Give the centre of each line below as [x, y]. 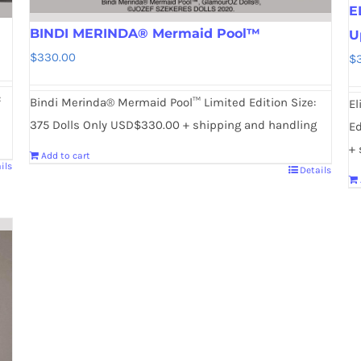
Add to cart [65, 155]
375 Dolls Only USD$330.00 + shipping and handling [173, 124]
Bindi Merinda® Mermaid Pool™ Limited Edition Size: [172, 102]
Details [316, 170]
